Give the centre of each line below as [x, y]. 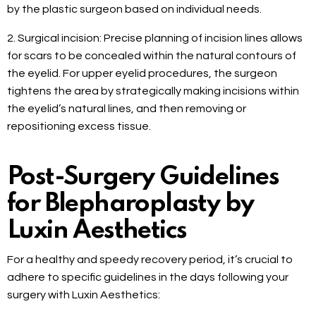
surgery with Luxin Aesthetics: [84, 295]
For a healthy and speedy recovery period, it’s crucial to [150, 260]
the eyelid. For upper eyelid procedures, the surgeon [142, 74]
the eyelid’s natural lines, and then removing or [127, 109]
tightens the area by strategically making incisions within [153, 91]
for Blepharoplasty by [130, 204]
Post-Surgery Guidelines [143, 177]
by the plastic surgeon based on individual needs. [134, 10]
